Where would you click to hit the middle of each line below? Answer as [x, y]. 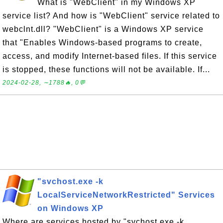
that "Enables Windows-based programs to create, [102, 43]
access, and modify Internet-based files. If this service [110, 56]
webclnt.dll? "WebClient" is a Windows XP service [103, 29]
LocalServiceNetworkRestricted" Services [126, 195]
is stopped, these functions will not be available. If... [106, 69]
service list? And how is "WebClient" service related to [111, 16]
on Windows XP [70, 208]
